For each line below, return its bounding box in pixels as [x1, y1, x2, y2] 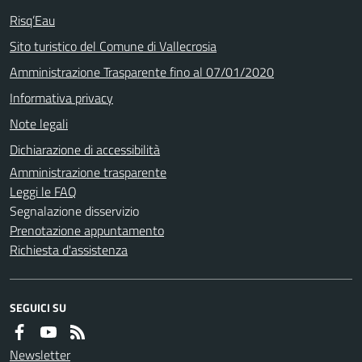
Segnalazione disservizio [10, 200, 139, 221]
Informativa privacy [10, 87, 113, 107]
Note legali [10, 113, 68, 133]
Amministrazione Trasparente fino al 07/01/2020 [10, 61, 274, 82]
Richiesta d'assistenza [10, 239, 128, 259]
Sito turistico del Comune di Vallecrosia [10, 36, 217, 56]
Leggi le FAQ [10, 181, 77, 201]
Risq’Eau [10, 10, 55, 30]
